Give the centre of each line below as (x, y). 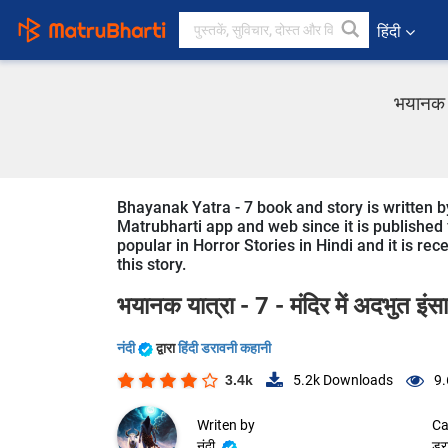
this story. (151, 264)
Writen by (226, 425)
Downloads (356, 380)
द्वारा (167, 348)
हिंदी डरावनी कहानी (224, 348)
